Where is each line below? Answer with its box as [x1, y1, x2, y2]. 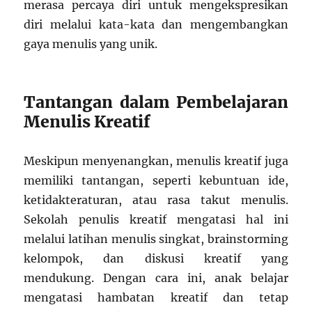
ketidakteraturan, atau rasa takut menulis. [24, 193, 288, 208]
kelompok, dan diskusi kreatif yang [24, 251, 288, 266]
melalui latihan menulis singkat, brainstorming [24, 232, 288, 247]
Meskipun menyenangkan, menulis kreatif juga [24, 154, 288, 169]
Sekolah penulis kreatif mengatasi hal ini [24, 212, 288, 227]
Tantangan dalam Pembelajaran [24, 92, 288, 113]
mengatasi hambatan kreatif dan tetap [24, 290, 288, 305]
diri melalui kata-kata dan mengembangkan [24, 17, 288, 32]
